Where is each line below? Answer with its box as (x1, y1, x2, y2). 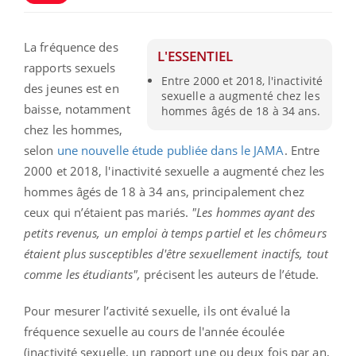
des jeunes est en (24, 79, 119, 96)
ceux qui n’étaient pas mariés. (24, 203, 192, 220)
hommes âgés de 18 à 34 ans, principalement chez (24, 183, 304, 199)
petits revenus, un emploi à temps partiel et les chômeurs (24, 224, 327, 241)
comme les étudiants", (24, 265, 141, 282)
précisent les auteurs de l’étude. (141, 265, 319, 282)
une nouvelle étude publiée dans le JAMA (56, 141, 284, 158)
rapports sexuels (24, 59, 116, 75)
